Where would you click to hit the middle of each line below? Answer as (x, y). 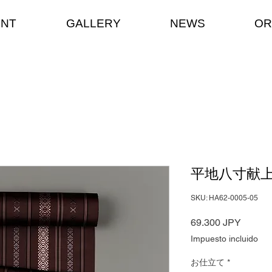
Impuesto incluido (224, 239)
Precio (254, 222)
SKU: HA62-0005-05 (224, 198)
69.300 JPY (216, 223)
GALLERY (93, 23)
